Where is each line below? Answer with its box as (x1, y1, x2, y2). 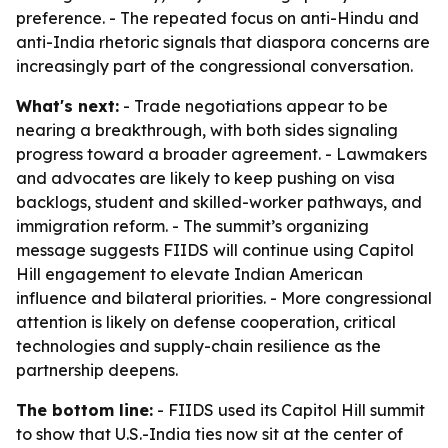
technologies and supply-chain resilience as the (16, 336, 381, 356)
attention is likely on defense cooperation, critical (16, 312, 396, 332)
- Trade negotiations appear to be (119, 96, 388, 116)
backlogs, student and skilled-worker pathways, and (16, 192, 422, 212)
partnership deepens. (16, 360, 178, 380)
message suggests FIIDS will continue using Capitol (16, 240, 414, 260)
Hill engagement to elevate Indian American (16, 264, 363, 284)
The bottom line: (16, 400, 153, 420)
